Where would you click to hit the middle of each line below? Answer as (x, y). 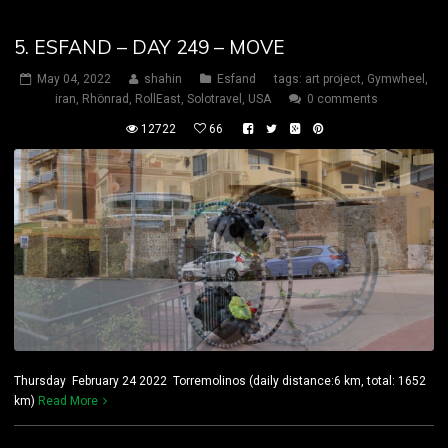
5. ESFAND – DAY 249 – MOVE (149, 46)
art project (333, 78)
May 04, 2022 (74, 78)
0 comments (342, 98)
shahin (163, 78)
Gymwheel (396, 78)
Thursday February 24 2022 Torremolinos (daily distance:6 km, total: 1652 (220, 380)
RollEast (158, 98)
